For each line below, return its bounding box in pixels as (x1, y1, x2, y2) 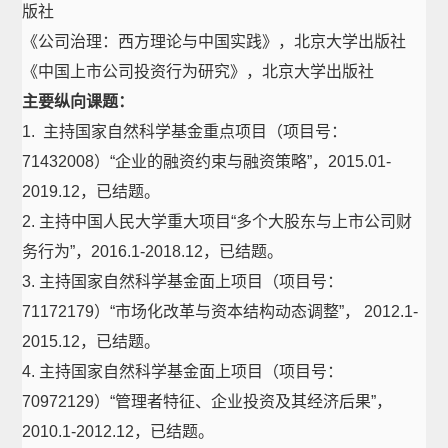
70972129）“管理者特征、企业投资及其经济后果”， (22, 393, 393, 410)
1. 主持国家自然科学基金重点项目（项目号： (22, 123, 348, 140)
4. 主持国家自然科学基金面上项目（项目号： (22, 363, 344, 380)
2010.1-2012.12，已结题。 (22, 423, 215, 440)
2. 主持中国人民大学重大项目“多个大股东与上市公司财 (22, 213, 413, 230)
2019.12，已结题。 (22, 183, 161, 200)
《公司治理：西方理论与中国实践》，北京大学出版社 (22, 33, 407, 50)
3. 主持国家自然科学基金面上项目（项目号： (22, 273, 344, 290)
